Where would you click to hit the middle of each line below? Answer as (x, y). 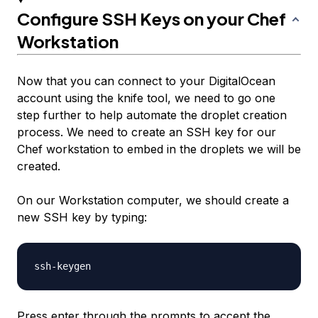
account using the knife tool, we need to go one (146, 98)
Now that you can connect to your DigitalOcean (146, 81)
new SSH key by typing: (82, 218)
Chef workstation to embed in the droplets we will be (159, 149)
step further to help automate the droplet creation (152, 115)
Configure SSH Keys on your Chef (152, 19)
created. (39, 166)
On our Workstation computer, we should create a (153, 201)
